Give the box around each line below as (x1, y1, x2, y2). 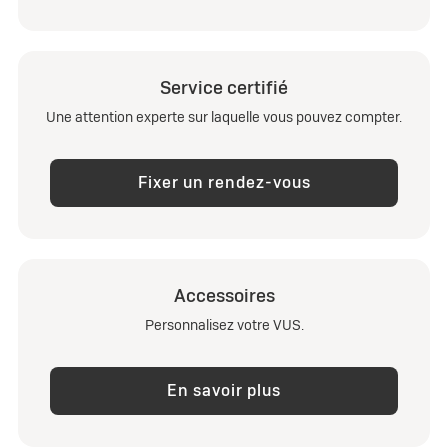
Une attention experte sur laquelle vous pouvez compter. (46, 108, 402, 127)
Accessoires (173, 284, 275, 308)
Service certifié (160, 76, 288, 100)
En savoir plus (167, 380, 281, 402)
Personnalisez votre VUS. (144, 316, 304, 335)
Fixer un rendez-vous (137, 172, 311, 194)
